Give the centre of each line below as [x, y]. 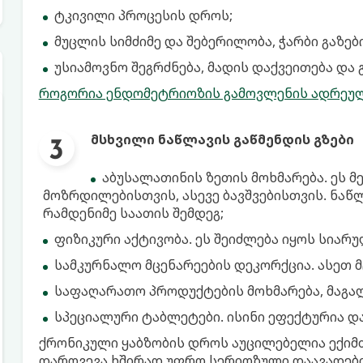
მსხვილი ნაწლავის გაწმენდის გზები [222, 139]
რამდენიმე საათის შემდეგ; [133, 213]
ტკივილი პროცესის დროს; [143, 15]
